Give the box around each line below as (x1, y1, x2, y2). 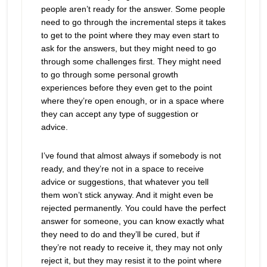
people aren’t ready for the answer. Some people (41, 4, 225, 14)
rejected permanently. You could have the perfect (41, 203, 226, 213)
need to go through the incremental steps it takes (41, 17, 226, 27)
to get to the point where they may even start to (41, 30, 219, 40)
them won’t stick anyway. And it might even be (41, 190, 213, 200)
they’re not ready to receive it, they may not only (41, 243, 222, 252)
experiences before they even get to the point (41, 83, 212, 92)
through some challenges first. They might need (41, 57, 221, 66)
